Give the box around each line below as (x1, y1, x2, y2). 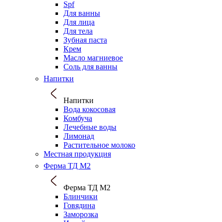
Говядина (63, 201, 95, 210)
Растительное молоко (63, 140, 135, 149)
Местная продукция (44, 149, 111, 158)
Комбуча (63, 113, 92, 122)
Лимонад (63, 131, 94, 140)
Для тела (63, 26, 93, 35)
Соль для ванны (63, 62, 117, 71)
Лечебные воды (63, 122, 116, 131)
